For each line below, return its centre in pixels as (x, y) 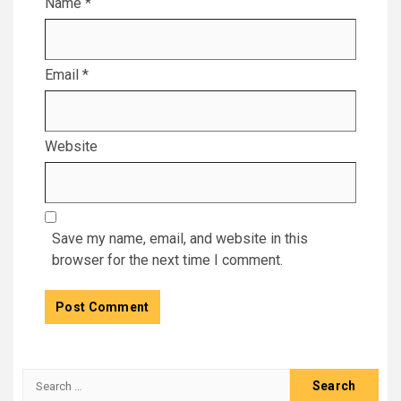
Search (46, 379)
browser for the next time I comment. (167, 260)
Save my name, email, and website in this (180, 239)
